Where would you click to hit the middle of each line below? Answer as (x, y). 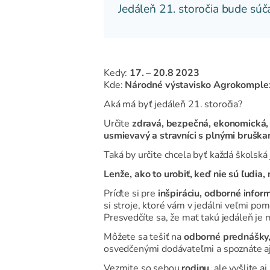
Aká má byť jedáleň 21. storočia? (173, 104)
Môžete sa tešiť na (144, 237)
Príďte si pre (130, 193)
